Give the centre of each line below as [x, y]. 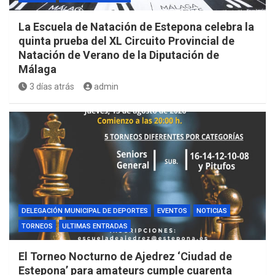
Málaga [37, 69]
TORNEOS [37, 226]
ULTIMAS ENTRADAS [95, 226]
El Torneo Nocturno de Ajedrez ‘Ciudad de [125, 256]
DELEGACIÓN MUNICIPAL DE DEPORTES [85, 211]
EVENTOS [172, 211]
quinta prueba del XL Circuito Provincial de [126, 41]
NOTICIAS [212, 211]
